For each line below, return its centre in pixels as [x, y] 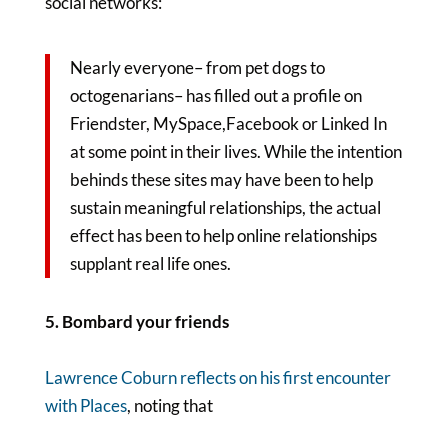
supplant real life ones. [150, 263]
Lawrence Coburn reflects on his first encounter [217, 377]
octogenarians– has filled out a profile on [215, 95]
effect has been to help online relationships [223, 235]
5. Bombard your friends [136, 321]
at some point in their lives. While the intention [235, 151]
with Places [85, 405]
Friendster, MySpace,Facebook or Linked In [228, 123]
